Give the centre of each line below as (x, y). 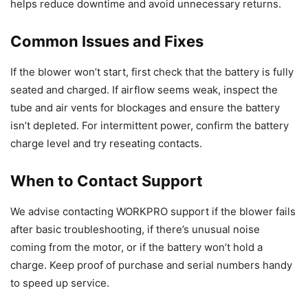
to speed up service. (60, 283)
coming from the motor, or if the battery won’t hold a (136, 247)
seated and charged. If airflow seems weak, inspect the (144, 90)
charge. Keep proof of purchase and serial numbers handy (151, 265)
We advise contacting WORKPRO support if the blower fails (153, 212)
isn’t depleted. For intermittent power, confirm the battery (150, 126)
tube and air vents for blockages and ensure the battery (145, 108)
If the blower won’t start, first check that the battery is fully (152, 72)
